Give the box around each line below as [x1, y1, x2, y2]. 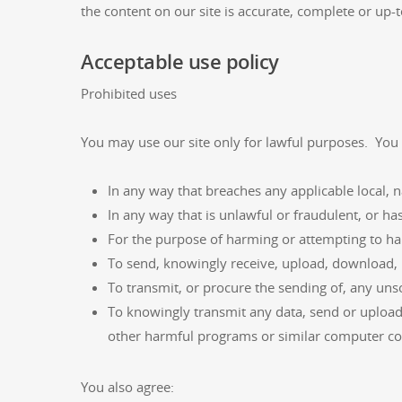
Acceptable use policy [81, 48, 279, 74]
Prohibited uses [81, 84, 177, 102]
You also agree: [81, 378, 174, 396]
